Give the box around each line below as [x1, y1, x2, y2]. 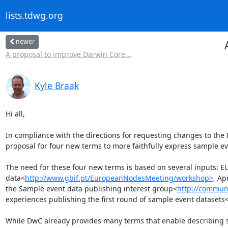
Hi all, [5, 108, 25, 119]
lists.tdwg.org [5, 9, 63, 22]
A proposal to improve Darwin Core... [5, 49, 131, 59]
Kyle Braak [34, 79, 79, 92]
